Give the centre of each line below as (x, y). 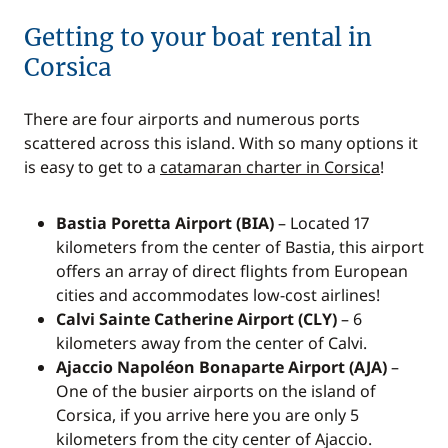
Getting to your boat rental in (198, 37)
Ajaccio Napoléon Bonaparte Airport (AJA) (221, 367)
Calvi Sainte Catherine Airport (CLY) (196, 319)
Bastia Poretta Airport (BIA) (165, 223)
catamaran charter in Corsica (270, 167)
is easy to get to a (92, 167)
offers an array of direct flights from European (232, 271)
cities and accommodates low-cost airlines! (218, 295)
